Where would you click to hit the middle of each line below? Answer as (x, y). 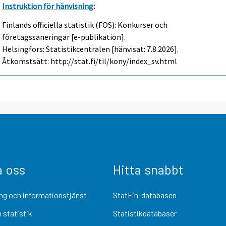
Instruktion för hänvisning (48, 6)
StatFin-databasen (145, 195)
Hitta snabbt (148, 169)
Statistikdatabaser (145, 213)
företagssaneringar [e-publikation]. (64, 37)
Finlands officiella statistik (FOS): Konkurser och (85, 24)
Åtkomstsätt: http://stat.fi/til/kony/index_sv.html (90, 61)
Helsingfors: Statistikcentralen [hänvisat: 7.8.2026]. (91, 49)
